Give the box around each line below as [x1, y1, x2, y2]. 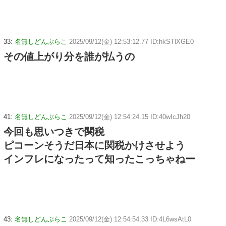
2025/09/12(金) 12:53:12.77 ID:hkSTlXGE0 [69, 38, 194, 46]
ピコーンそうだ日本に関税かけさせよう [4, 140, 185, 151]
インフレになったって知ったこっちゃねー [4, 153, 195, 165]
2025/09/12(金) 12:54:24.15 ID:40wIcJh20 [69, 113, 190, 121]
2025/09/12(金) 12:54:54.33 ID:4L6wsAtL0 [69, 215, 191, 223]
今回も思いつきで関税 [4, 126, 104, 138]
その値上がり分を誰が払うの [4, 51, 135, 63]
